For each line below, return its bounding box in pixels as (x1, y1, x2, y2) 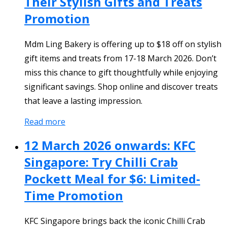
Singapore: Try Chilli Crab (24, 154, 178, 171)
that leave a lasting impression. (24, 95, 142, 106)
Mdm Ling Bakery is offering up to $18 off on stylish (24, 38, 221, 50)
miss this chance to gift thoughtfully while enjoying (24, 66, 218, 78)
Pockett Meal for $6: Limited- (24, 170, 200, 187)
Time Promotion (24, 187, 123, 204)
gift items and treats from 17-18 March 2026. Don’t (24, 52, 216, 64)
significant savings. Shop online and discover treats (24, 81, 218, 92)
